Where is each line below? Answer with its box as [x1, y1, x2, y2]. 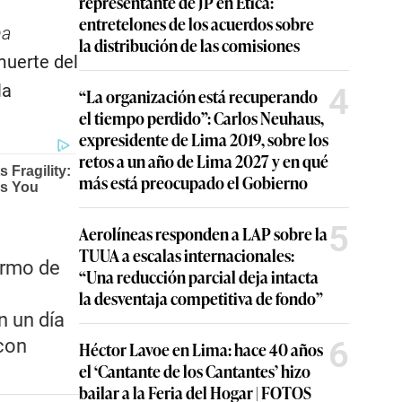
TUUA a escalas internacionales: [79, 243, 294, 267]
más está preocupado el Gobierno [79, 170, 308, 194]
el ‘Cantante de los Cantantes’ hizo [79, 359, 310, 382]
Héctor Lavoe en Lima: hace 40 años [79, 337, 323, 361]
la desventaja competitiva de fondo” [79, 286, 323, 310]
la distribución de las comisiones [79, 33, 300, 57]
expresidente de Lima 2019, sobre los [79, 127, 328, 151]
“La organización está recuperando [79, 84, 318, 108]
